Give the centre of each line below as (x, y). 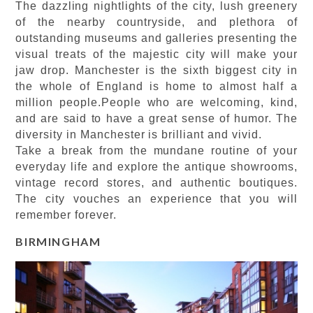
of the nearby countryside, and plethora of (156, 22)
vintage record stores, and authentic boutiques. (156, 182)
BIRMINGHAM (58, 241)
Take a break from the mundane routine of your (156, 150)
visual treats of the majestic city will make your (156, 54)
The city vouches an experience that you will (156, 198)
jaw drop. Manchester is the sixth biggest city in (156, 70)
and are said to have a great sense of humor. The (156, 118)
